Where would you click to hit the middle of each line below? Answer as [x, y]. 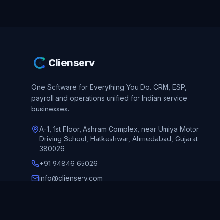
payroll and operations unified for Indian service [109, 98]
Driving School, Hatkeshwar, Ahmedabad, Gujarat [119, 138]
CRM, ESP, [169, 87]
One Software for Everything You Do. [91, 87]
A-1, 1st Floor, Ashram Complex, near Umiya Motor [119, 129]
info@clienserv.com [71, 178]
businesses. [50, 109]
